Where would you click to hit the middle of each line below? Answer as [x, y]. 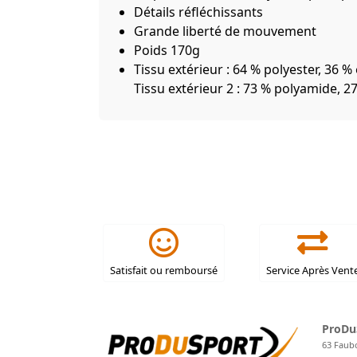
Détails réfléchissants [198, 12]
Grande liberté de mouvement [225, 31]
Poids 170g [167, 51]
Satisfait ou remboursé [163, 271]
